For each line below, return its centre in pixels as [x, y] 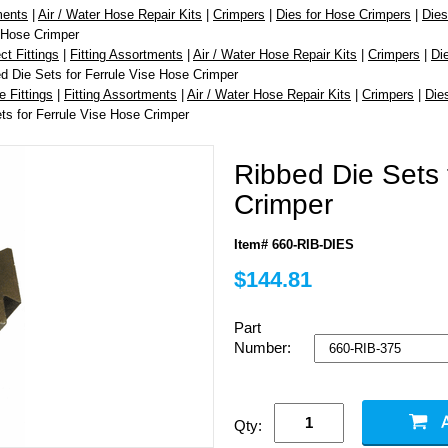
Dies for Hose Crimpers [343, 14]
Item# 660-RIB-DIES [294, 244]
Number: [264, 347]
